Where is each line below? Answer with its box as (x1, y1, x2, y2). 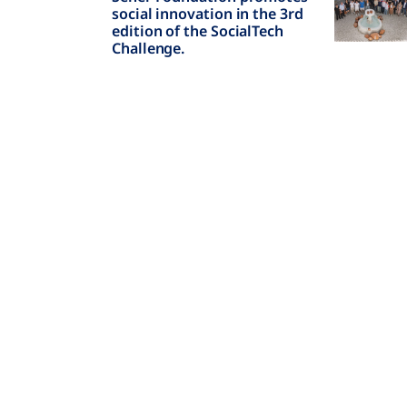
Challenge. (112, 38, 185, 58)
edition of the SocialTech (112, 21, 283, 41)
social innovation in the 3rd (112, 4, 303, 24)
